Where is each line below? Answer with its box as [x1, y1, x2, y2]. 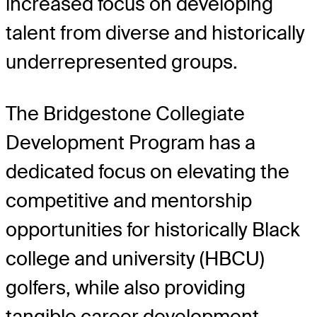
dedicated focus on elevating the [6, 159, 289, 185]
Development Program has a [6, 130, 255, 156]
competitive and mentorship [6, 188, 252, 214]
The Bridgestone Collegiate [6, 101, 245, 127]
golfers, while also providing [6, 275, 246, 301]
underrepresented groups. [6, 50, 238, 75]
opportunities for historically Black [6, 217, 300, 243]
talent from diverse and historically [6, 21, 305, 46]
